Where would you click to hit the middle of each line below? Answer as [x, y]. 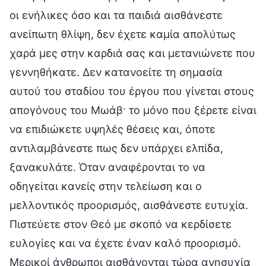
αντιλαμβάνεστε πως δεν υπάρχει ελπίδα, [116, 148]
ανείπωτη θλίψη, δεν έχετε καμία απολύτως [123, 34]
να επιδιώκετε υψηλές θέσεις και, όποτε [113, 129]
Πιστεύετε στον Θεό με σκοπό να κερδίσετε [121, 224]
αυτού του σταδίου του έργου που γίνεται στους [132, 91]
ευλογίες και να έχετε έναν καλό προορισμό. [125, 243]
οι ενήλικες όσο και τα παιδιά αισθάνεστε [116, 15]
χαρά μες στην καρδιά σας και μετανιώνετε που [132, 53]
